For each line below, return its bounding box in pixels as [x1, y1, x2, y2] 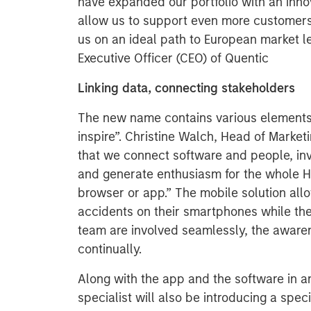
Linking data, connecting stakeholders [78, 81, 295, 96]
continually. [78, 242, 142, 257]
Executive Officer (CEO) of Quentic [78, 51, 269, 66]
